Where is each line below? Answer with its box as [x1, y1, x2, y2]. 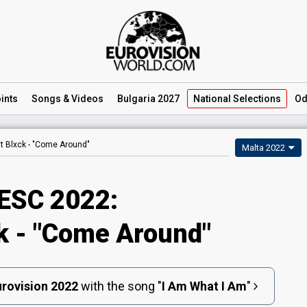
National [193, 93, 231, 104]
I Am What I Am [161, 279, 247, 293]
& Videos [61, 93, 103, 104]
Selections [231, 93, 281, 104]
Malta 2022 [242, 143, 285, 153]
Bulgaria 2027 [117, 93, 180, 104]
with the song [77, 279, 158, 293]
